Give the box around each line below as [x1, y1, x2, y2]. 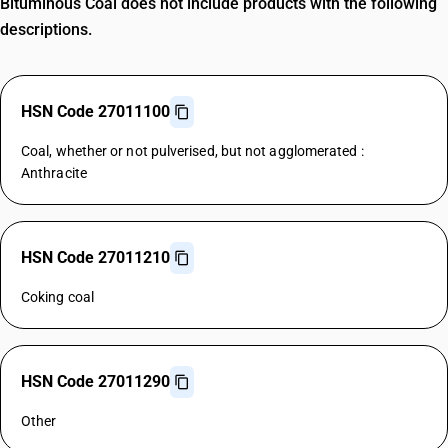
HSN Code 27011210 [21, 248, 170, 267]
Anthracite [21, 165, 87, 181]
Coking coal [21, 289, 94, 305]
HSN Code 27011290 [21, 372, 170, 391]
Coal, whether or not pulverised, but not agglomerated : [21, 143, 364, 159]
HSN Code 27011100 [21, 102, 170, 121]
